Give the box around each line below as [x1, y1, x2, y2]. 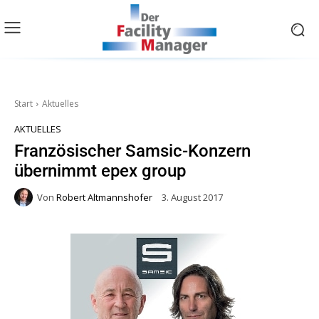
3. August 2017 [162, 191, 223, 204]
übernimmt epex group [14, 161, 186, 182]
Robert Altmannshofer [56, 190, 152, 204]
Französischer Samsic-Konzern [14, 141, 251, 162]
